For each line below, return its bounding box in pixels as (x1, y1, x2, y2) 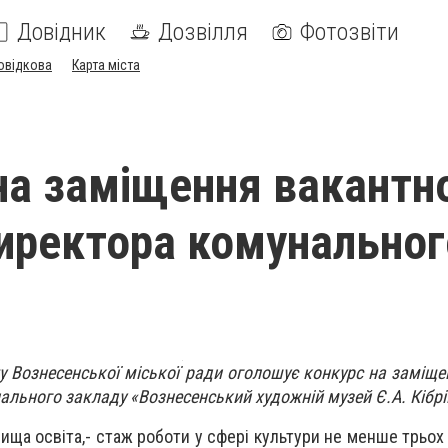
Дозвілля (158, 18, 248, 46)
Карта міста (72, 57, 140, 73)
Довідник (17, 18, 106, 46)
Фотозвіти (300, 18, 399, 46)
